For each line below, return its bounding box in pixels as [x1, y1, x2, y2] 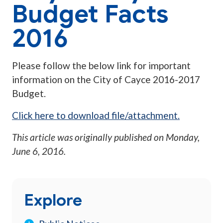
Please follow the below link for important [12, 60, 191, 72]
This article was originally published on [12, 131, 166, 143]
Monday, [166, 131, 200, 143]
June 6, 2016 [12, 145, 64, 157]
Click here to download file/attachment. [12, 110, 180, 121]
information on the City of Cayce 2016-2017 [12, 74, 200, 86]
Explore [24, 190, 82, 211]
